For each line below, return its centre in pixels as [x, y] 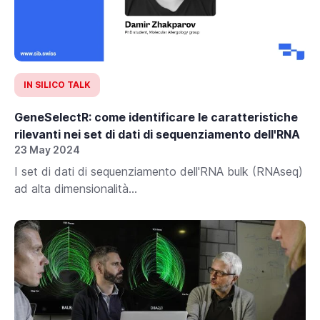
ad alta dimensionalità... [76, 188]
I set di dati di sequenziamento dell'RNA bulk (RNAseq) [159, 171]
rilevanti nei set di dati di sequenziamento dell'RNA [157, 134]
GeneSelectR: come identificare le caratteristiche [156, 117]
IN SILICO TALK [57, 84]
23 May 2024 [47, 149]
